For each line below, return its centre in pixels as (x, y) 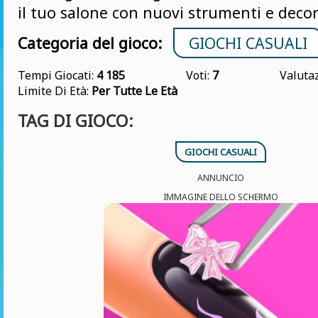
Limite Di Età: (55, 91)
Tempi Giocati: (57, 75)
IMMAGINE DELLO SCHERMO (221, 197)
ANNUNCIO (221, 178)
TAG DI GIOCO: (76, 121)
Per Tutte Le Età (135, 91)
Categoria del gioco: (90, 43)
